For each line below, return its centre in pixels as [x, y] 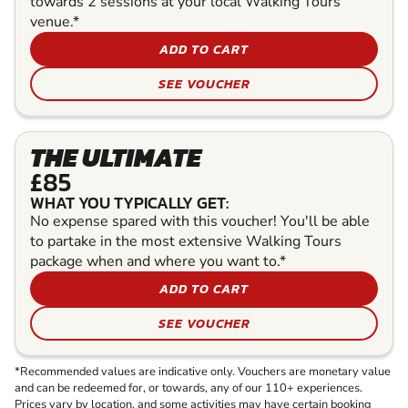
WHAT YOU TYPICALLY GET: [129, 202]
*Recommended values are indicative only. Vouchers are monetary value [203, 371]
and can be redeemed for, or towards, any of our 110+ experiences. [189, 388]
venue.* [55, 21]
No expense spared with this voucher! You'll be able [200, 221]
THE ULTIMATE [116, 157]
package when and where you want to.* [158, 261]
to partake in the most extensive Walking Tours [186, 241]
